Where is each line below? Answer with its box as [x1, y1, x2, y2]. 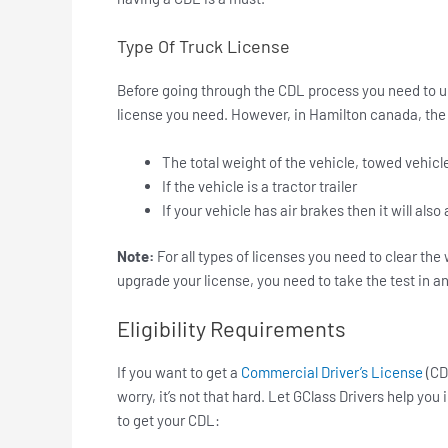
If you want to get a [117, 363, 241, 382]
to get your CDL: [117, 411, 220, 430]
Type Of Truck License [117, 34, 294, 57]
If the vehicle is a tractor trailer [162, 176, 357, 195]
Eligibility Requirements [117, 315, 350, 342]
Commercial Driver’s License [241, 363, 423, 382]
